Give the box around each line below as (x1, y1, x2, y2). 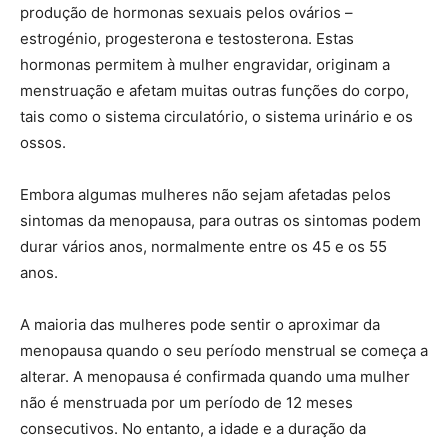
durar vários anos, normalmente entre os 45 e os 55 (20, 236, 387, 256)
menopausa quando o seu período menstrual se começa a (20, 340, 428, 360)
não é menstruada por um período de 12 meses (20, 392, 353, 412)
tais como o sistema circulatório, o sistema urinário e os (20, 106, 413, 126)
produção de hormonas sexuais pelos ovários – (20, 2, 353, 22)
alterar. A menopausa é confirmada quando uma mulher (20, 366, 410, 386)
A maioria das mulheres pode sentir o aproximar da (20, 314, 380, 334)
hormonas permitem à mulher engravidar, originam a (20, 54, 390, 74)
